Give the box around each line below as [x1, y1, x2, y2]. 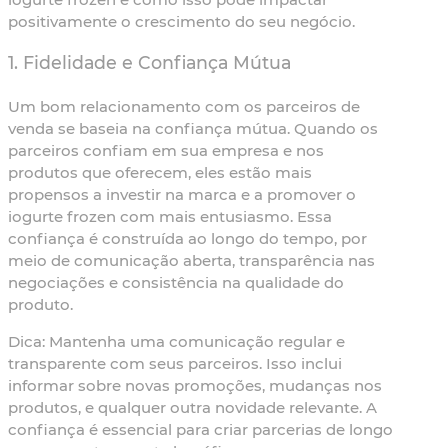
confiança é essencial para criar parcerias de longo [8, 420, 393, 440]
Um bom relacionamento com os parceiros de [8, 97, 360, 117]
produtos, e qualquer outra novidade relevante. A [8, 398, 377, 418]
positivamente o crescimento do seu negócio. [8, 11, 355, 31]
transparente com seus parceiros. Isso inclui [8, 354, 342, 374]
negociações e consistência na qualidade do [8, 273, 344, 293]
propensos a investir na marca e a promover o [8, 185, 356, 205]
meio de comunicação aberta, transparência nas [8, 251, 375, 271]
